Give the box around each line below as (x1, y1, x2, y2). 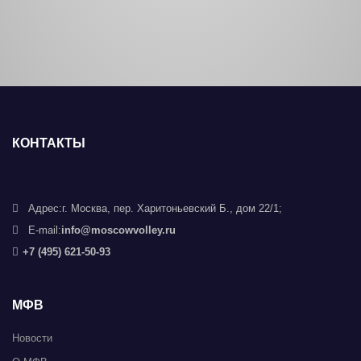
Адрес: (28, 202, 62, 215)
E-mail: (28, 224, 61, 237)
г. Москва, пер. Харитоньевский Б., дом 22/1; (62, 202, 282, 215)
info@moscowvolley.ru (61, 224, 176, 237)
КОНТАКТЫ (12, 136, 85, 151)
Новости (12, 332, 52, 345)
